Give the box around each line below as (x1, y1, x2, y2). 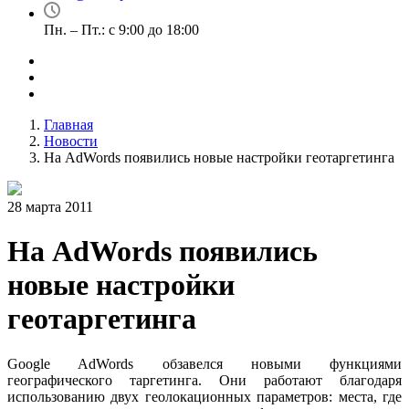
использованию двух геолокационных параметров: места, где (7, 388, 402, 404)
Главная (44, 117, 93, 132)
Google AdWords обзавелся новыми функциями (7, 355, 402, 372)
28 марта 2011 (7, 199, 93, 215)
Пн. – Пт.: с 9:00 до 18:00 (44, 22, 199, 37)
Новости (44, 133, 98, 149)
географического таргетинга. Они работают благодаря (7, 372, 402, 388)
